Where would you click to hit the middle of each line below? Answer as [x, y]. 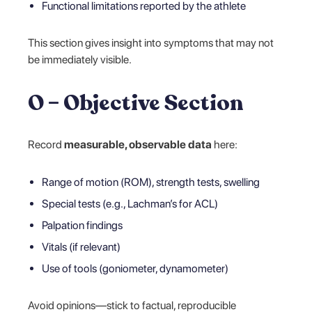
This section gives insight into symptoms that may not [151, 42]
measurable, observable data [138, 144]
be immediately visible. [80, 59]
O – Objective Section [136, 103]
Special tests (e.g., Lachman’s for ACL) [130, 203]
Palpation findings [83, 225]
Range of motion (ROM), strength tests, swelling [151, 182]
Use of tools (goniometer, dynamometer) [135, 268]
